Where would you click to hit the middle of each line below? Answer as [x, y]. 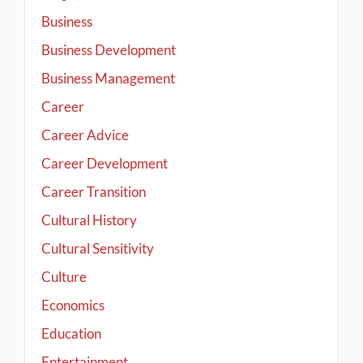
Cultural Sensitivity [98, 249]
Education [71, 334]
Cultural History [89, 220]
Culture [64, 277]
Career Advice [85, 135]
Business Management [108, 79]
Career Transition [94, 192]
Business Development [109, 50]
